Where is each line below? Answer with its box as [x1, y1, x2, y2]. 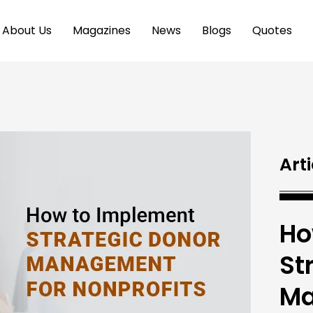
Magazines [72, 22, 131, 39]
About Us [1, 22, 52, 39]
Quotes [252, 22, 292, 39]
